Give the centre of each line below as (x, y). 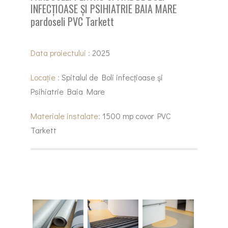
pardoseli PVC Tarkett (72, 21)
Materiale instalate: (65, 116)
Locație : (45, 77)
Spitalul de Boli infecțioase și (111, 77)
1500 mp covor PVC (136, 116)
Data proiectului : (60, 52)
